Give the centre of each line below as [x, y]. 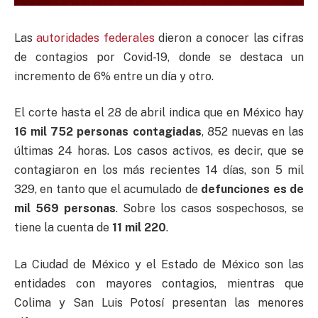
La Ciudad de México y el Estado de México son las [159, 264]
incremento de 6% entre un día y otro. [114, 76]
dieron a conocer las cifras [229, 38]
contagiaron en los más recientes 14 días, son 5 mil [159, 170]
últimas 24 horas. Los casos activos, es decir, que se [159, 151]
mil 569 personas [65, 209]
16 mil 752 [44, 132]
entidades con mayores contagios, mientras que [159, 283]
